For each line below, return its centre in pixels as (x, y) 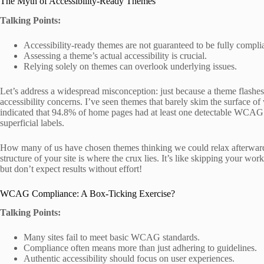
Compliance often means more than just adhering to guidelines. (140, 248)
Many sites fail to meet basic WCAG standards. (112, 237)
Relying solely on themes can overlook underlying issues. (130, 66)
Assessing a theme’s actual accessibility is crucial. (115, 55)
